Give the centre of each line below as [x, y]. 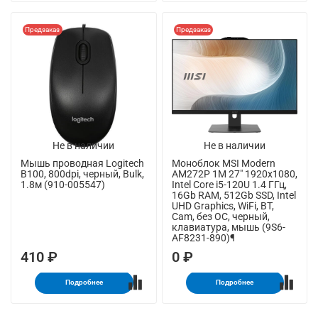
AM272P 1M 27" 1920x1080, [234, 174]
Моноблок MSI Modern [223, 163]
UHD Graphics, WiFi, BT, [223, 205]
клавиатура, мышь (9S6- [228, 227]
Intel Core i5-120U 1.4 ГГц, [229, 184]
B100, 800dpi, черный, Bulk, [82, 174]
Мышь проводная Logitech [82, 163]
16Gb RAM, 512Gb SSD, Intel [234, 195]
